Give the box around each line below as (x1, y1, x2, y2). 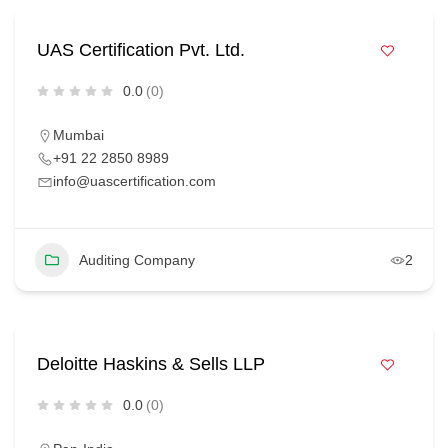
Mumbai (52, 127, 104, 143)
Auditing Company (78, 252, 195, 268)
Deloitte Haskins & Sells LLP (36, 354, 265, 374)
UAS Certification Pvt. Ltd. (36, 40, 245, 60)
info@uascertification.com (52, 173, 216, 189)
